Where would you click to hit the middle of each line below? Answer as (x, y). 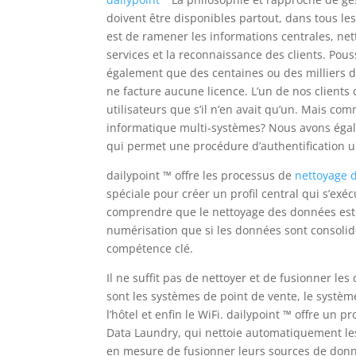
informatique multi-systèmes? (186, 128)
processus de (257, 175)
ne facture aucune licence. (178, 91)
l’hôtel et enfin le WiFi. (165, 314)
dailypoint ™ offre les (163, 175)
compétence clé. (150, 248)
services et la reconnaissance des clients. (217, 54)
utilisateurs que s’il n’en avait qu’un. (203, 109)
